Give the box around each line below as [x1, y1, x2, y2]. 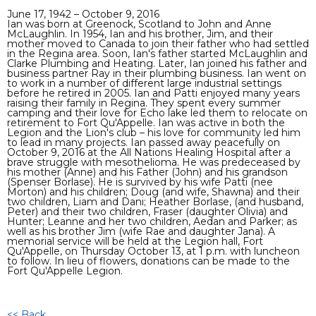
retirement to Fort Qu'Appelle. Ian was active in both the [7, 116, 285, 129]
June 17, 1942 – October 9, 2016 [7, 7, 159, 20]
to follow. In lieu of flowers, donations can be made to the [7, 254, 290, 267]
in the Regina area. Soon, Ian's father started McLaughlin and [7, 47, 308, 60]
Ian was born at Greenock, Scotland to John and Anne [7, 17, 272, 30]
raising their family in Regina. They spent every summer [7, 96, 281, 109]
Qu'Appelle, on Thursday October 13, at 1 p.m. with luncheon [7, 244, 300, 257]
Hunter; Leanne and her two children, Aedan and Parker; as [7, 214, 297, 228]
